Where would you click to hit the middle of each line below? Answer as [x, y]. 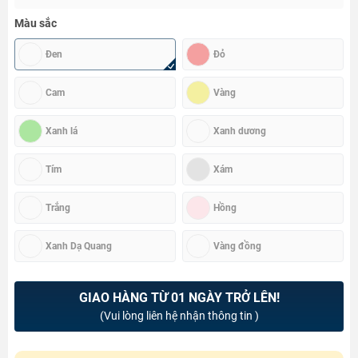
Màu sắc [36, 23]
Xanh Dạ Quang [79, 246]
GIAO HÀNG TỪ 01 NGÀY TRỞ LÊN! [179, 297]
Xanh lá [62, 131]
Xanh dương [240, 131]
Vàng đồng [237, 246]
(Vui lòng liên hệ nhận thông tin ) [179, 315]
